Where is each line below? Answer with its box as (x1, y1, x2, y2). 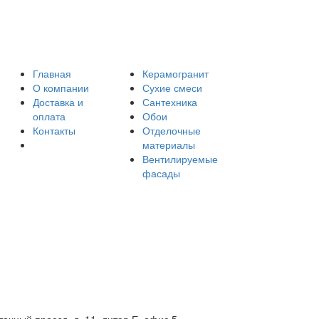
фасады (142, 166, 180, 180)
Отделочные (142, 123, 201, 137)
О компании (33, 80, 89, 95)
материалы (142, 137, 195, 152)
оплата (33, 109, 66, 123)
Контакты (33, 123, 75, 137)
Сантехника (142, 95, 197, 109)
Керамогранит (142, 66, 209, 80)
